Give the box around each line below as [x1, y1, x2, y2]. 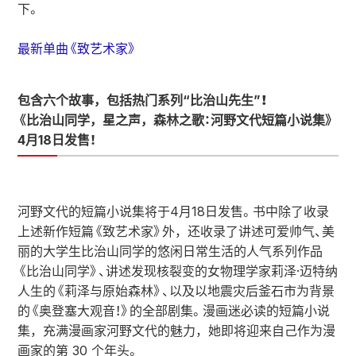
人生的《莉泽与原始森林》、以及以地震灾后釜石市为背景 [17, 283, 335, 299]
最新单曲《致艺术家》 [17, 41, 137, 56]
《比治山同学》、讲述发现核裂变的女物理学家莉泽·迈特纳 [17, 263, 338, 279]
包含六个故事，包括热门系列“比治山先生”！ [17, 92, 268, 108]
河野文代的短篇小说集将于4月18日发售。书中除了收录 [17, 203, 329, 219]
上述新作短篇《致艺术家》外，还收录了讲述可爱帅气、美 [17, 223, 335, 239]
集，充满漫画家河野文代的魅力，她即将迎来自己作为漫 [17, 323, 335, 339]
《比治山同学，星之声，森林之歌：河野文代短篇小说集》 [17, 112, 334, 128]
